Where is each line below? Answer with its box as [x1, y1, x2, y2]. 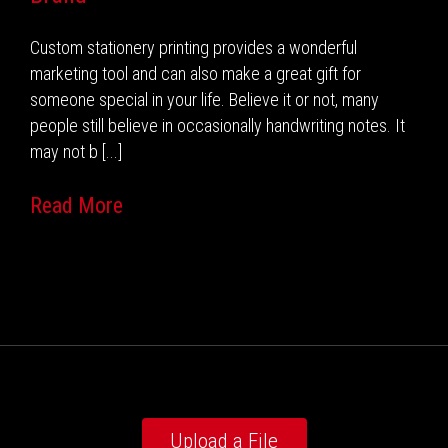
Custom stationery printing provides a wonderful [30, 36, 357, 58]
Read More [30, 192, 123, 218]
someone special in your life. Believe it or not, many [30, 88, 379, 110]
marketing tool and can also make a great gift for [30, 62, 361, 84]
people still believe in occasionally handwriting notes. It [30, 114, 405, 136]
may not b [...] [30, 140, 122, 162]
